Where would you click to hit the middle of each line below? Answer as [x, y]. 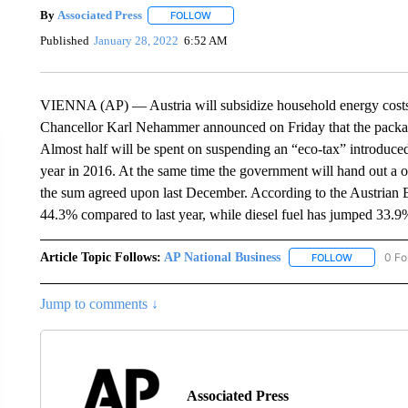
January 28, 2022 [137, 41]
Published [64, 41]
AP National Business [222, 257]
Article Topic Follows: [100, 257]
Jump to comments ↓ [99, 303]
